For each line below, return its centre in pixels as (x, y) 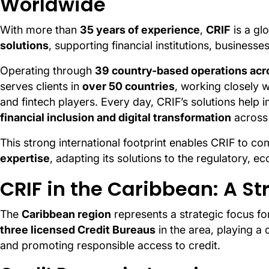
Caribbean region (66, 214)
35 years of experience (140, 30)
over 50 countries (128, 86)
